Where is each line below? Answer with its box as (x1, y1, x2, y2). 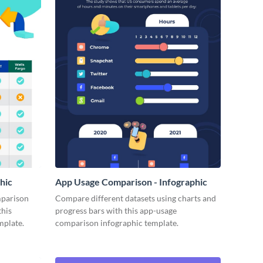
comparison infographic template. (55, 218, 178, 228)
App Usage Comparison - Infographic (55, 176, 207, 188)
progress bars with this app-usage (55, 205, 177, 216)
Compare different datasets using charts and (55, 193, 216, 204)
